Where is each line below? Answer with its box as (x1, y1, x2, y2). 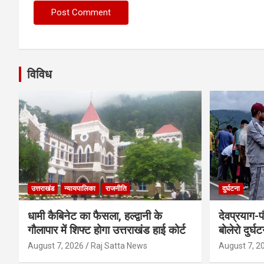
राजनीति (105, 184, 127, 193)
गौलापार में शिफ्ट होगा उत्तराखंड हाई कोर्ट (28, 223, 186, 237)
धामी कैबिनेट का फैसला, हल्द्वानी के (28, 209, 162, 223)
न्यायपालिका (64, 184, 95, 193)
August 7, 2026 (28, 241, 84, 251)
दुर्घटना (222, 184, 240, 193)
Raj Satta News (91, 241, 147, 251)
